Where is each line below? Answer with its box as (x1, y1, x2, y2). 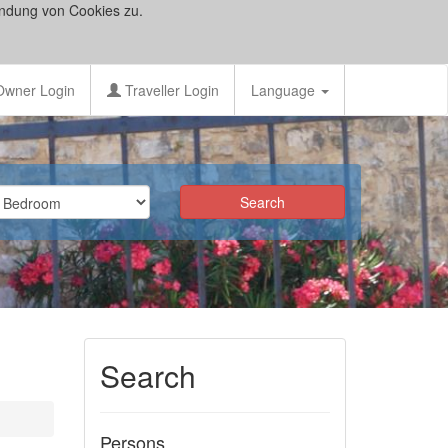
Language (251, 80, 319, 100)
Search (99, 354, 196, 397)
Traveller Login (121, 80, 219, 100)
